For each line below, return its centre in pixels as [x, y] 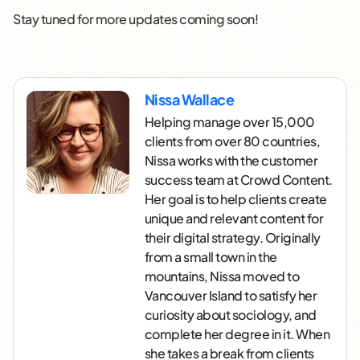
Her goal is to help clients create [235, 199]
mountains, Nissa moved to [222, 276]
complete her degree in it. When [237, 334]
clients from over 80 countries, [232, 141]
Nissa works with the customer [231, 161]
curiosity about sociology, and [230, 315]
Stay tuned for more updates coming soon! [135, 19]
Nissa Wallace [189, 100]
